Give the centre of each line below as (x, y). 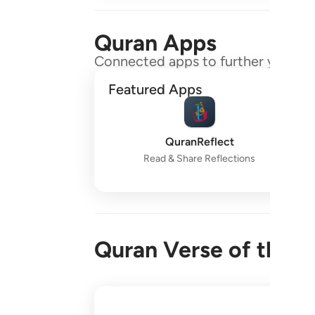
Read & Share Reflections (200, 159)
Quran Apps (156, 43)
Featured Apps (155, 89)
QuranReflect (199, 142)
